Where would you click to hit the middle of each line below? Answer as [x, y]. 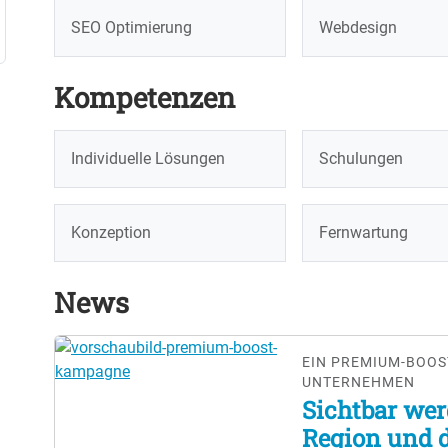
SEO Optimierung [131, 28]
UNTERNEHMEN [359, 382]
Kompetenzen [144, 98]
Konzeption [111, 233]
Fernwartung [363, 233]
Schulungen [361, 159]
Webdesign [358, 28]
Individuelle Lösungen [148, 159]
